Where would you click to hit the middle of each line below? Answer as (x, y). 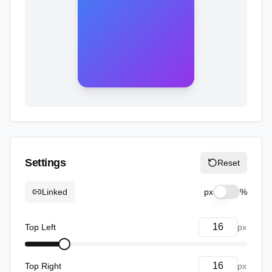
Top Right (43, 266)
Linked (55, 192)
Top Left (40, 227)
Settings (46, 163)
